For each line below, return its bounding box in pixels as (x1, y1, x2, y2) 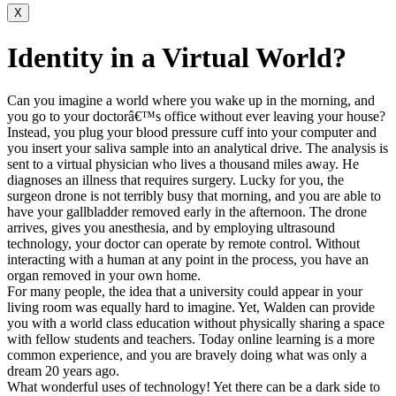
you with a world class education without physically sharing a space (7, 315, 385, 331)
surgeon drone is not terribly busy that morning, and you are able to (7, 187, 381, 203)
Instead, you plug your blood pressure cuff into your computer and (7, 124, 377, 140)
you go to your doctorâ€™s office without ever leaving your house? (7, 108, 385, 124)
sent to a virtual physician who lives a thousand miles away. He (7, 156, 359, 171)
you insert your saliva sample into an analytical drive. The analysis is (7, 140, 388, 156)
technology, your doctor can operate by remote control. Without (7, 235, 360, 251)
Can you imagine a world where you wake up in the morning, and (7, 92, 375, 108)
